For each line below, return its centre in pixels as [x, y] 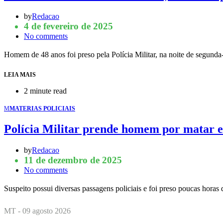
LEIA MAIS [20, 75]
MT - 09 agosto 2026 [37, 211]
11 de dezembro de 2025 [73, 160]
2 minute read [45, 91]
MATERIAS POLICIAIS [42, 109]
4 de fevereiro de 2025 [68, 26]
